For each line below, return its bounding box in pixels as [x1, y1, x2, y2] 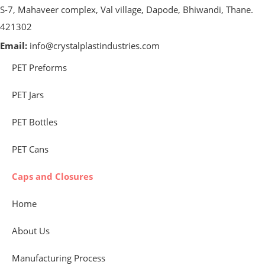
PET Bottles [12, 117, 57, 128]
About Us [12, 225, 50, 237]
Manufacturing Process [12, 253, 105, 264]
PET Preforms [12, 62, 67, 73]
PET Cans [12, 144, 49, 155]
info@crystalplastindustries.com [30, 40, 160, 51]
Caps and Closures [12, 171, 93, 182]
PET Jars [12, 89, 44, 101]
